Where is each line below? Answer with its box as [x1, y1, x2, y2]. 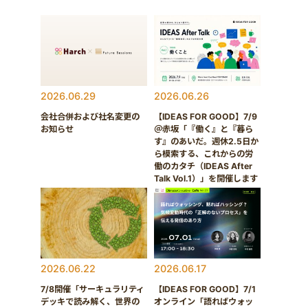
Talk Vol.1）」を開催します [153, 173, 258, 184]
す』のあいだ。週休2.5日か [153, 136, 258, 147]
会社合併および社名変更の [41, 111, 140, 122]
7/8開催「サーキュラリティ [41, 284, 144, 295]
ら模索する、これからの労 [153, 148, 253, 159]
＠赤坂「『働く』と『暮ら [153, 124, 253, 135]
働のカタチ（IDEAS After [153, 161, 252, 172]
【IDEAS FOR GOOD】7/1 [153, 284, 256, 295]
